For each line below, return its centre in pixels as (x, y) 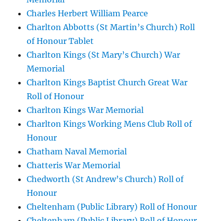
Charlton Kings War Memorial (85, 110)
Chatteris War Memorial (74, 165)
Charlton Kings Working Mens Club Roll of (110, 124)
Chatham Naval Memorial (77, 151)
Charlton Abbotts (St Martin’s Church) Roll (111, 27)
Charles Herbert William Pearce (88, 13)
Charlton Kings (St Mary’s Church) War (104, 55)
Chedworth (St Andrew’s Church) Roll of (105, 179)
